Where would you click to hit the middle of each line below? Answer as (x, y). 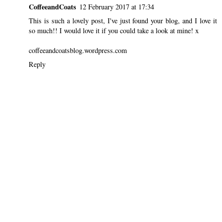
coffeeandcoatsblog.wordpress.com (78, 50)
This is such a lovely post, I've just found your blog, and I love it (123, 20)
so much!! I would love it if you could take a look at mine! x (114, 30)
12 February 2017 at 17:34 (117, 6)
